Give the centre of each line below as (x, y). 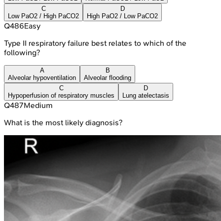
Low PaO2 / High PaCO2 (43, 16)
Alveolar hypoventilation (42, 77)
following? (22, 52)
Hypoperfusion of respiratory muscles (61, 95)
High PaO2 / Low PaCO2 (122, 16)
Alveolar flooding (108, 77)
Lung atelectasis (146, 95)
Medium (38, 105)
